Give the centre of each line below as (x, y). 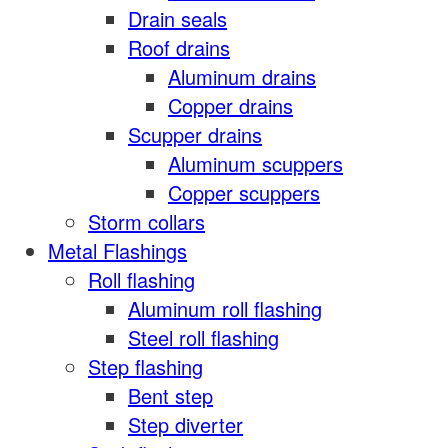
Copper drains (230, 105)
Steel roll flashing (203, 337)
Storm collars (146, 221)
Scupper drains (195, 134)
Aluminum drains (242, 76)
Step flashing (145, 366)
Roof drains (179, 47)
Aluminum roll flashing (225, 308)
